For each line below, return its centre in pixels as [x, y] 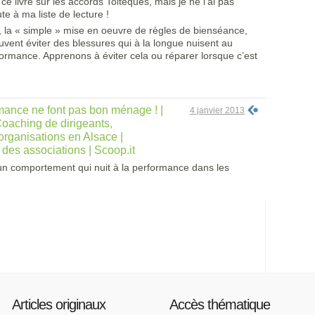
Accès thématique [220, 304]
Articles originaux [59, 304]
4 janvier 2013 [217, 110]
